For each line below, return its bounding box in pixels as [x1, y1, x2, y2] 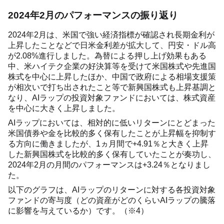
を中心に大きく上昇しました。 [8, 103, 120, 112]
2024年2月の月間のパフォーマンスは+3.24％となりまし [8, 160, 210, 169]
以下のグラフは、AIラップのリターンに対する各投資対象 [8, 185, 215, 194]
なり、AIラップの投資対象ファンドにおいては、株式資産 [8, 93, 215, 102]
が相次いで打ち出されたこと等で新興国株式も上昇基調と [8, 82, 216, 91]
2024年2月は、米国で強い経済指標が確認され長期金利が [8, 30, 214, 39]
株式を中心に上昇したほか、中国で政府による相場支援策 [8, 72, 216, 81]
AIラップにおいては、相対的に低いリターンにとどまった [8, 118, 215, 127]
